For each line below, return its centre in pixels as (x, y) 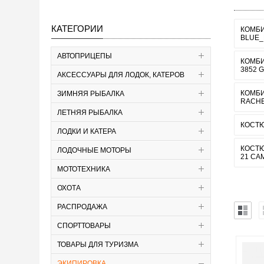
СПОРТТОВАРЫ (84, 225)
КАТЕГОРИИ (77, 28)
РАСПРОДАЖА (82, 207)
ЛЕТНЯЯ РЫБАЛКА (90, 112)
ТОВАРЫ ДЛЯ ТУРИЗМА (98, 244)
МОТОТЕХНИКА (84, 169)
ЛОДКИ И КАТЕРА (87, 131)
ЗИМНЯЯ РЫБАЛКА (91, 93)
